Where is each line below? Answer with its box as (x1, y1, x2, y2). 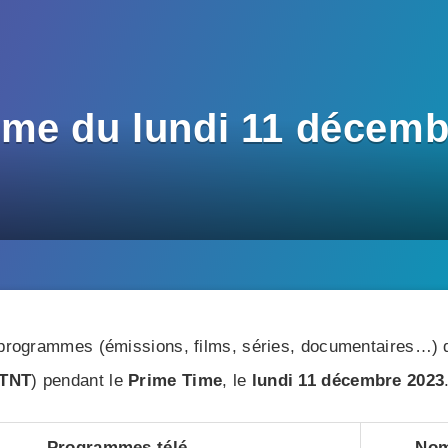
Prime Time (128, 371, 223, 390)
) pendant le (31, 371, 129, 390)
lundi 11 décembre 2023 (251, 371, 445, 390)
